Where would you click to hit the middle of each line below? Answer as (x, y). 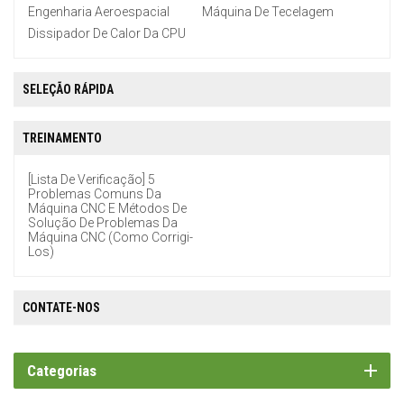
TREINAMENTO (62, 138)
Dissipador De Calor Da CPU (107, 34)
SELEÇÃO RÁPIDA (68, 90)
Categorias (62, 371)
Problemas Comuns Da (95, 194)
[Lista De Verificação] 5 (92, 180)
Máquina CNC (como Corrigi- (110, 238)
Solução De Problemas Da (103, 223)
